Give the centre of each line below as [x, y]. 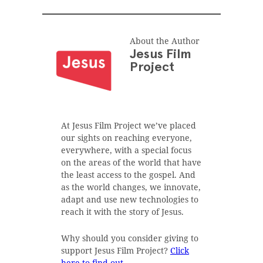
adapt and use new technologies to [130, 199]
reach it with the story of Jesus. [122, 211]
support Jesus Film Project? [116, 250]
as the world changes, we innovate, [131, 187]
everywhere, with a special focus [126, 150]
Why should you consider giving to [130, 238]
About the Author [165, 41]
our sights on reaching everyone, [127, 137]
